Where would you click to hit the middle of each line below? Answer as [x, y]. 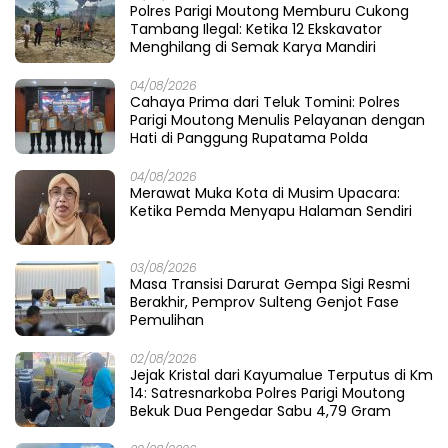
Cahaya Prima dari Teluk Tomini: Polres [265, 102]
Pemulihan [167, 320]
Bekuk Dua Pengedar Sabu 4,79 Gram [260, 411]
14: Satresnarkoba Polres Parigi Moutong [267, 393]
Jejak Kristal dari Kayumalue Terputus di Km [281, 375]
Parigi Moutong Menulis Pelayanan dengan [277, 120]
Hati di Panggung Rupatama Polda [249, 138]
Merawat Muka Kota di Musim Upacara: [265, 193]
